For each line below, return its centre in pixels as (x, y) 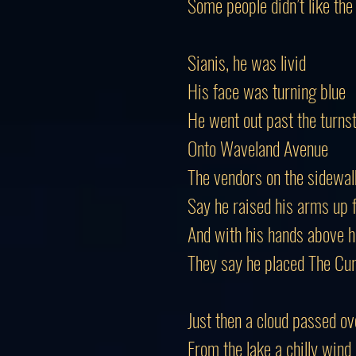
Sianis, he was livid (247, 62)
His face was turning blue (267, 91)
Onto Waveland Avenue (258, 148)
